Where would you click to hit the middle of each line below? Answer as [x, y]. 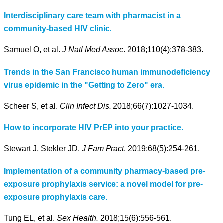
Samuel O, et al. [33, 50]
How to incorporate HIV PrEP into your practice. [94, 128]
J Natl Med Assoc [93, 50]
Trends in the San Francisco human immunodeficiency [107, 72]
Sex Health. [78, 218]
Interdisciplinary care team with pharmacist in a [92, 16]
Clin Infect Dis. [86, 106]
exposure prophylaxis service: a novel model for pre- [103, 184]
